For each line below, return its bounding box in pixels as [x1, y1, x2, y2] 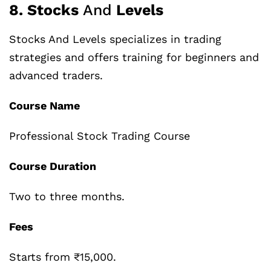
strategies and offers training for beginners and [9, 51, 259, 64]
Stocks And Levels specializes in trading [9, 33, 221, 46]
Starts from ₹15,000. [9, 250, 116, 264]
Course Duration [9, 160, 96, 173]
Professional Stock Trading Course [9, 129, 190, 143]
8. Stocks [9, 1, 79, 19]
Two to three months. [9, 190, 125, 203]
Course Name [9, 99, 80, 113]
